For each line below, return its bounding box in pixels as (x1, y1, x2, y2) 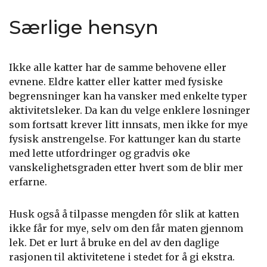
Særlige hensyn (9, 15, 159, 39)
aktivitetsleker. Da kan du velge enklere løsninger (9, 104, 250, 116)
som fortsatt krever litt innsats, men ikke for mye (9, 119, 248, 131)
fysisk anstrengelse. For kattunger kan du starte (9, 133, 241, 145)
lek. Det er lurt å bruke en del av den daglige (9, 237, 219, 249)
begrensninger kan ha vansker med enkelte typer (9, 90, 247, 102)
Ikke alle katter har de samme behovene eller (9, 61, 226, 73)
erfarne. (9, 176, 47, 188)
